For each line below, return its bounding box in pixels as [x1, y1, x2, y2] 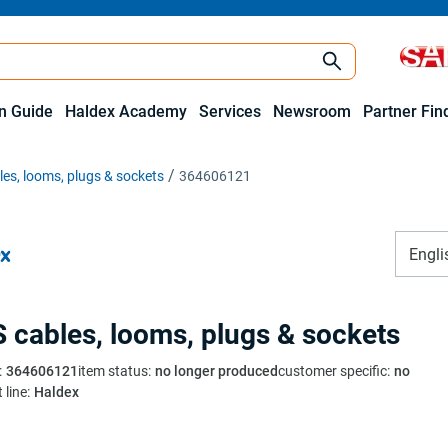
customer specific [278, 363, 387, 379]
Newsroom [273, 102, 351, 121]
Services [199, 102, 261, 121]
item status [78, 363, 148, 379]
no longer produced [155, 363, 278, 379]
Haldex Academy [65, 102, 187, 121]
